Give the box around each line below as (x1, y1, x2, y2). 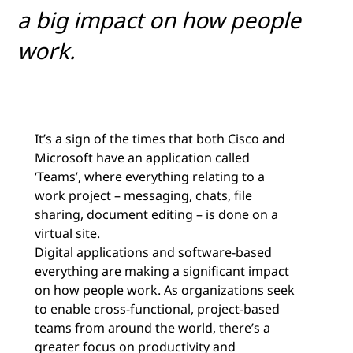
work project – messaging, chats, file (35, 187, 252, 205)
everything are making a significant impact (35, 262, 289, 281)
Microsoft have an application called (35, 149, 250, 167)
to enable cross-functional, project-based (35, 300, 280, 318)
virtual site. (35, 225, 100, 243)
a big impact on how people (17, 5, 301, 35)
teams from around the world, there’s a (35, 319, 270, 337)
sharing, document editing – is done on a (35, 206, 278, 224)
